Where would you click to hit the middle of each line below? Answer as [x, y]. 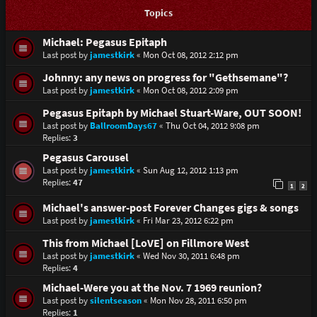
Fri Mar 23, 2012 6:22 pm [188, 220]
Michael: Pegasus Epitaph [104, 42]
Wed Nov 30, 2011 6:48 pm [191, 255]
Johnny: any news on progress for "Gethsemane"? [165, 78]
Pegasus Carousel [85, 158]
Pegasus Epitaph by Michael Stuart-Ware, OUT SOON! [172, 113]
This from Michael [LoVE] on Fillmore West [145, 243]
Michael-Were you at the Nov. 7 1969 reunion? [152, 287]
